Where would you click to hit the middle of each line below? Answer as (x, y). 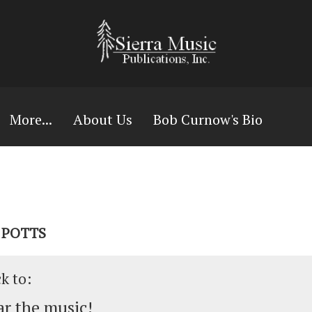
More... (31, 119)
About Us (103, 119)
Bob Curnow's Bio (208, 119)
